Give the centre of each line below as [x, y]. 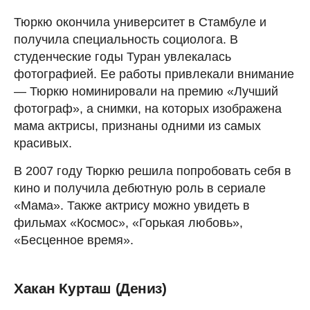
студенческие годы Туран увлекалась [122, 56]
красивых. [43, 143]
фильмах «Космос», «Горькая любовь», [128, 222]
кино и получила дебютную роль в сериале [140, 188]
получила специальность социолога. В [126, 39]
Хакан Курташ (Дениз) [90, 288]
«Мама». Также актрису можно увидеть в [132, 205]
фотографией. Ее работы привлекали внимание [154, 74]
